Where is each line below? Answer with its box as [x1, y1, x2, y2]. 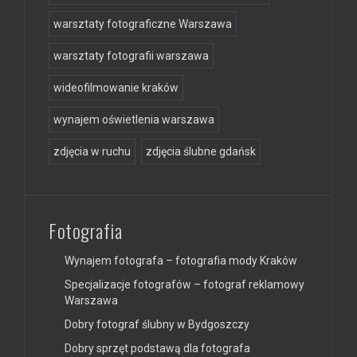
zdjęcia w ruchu [53, 144, 131, 158]
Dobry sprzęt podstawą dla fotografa [65, 341, 250, 355]
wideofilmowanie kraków [53, 80, 178, 94]
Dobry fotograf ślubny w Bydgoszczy [65, 317, 249, 331]
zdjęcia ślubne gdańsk [146, 144, 256, 158]
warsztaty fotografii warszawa [53, 49, 209, 62]
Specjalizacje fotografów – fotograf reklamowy [65, 277, 304, 291]
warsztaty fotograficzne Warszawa [53, 17, 232, 30]
